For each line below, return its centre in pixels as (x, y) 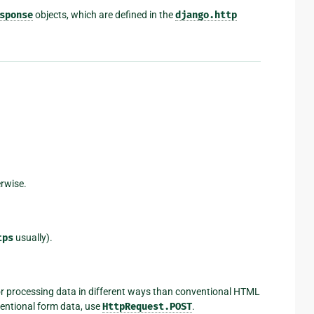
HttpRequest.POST (147, 306)
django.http (206, 15)
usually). (33, 237)
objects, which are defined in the (104, 14)
